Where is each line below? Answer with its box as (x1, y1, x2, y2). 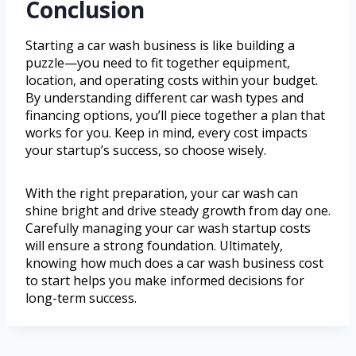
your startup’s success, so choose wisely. (25, 141, 266, 160)
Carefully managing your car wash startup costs (25, 219, 311, 238)
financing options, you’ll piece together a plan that (25, 106, 325, 125)
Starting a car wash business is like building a (25, 37, 295, 55)
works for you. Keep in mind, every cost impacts (25, 124, 308, 142)
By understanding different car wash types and (25, 89, 304, 107)
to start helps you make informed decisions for (25, 272, 304, 290)
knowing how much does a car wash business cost (25, 254, 323, 273)
